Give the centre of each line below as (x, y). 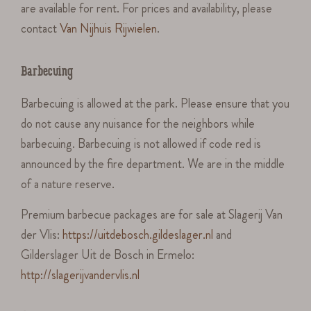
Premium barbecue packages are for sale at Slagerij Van (152, 214)
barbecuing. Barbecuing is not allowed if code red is (141, 144)
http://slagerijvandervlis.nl (81, 275)
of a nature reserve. (68, 184)
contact (41, 29)
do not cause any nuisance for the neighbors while (138, 124)
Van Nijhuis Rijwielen (109, 29)
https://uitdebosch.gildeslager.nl (138, 234)
